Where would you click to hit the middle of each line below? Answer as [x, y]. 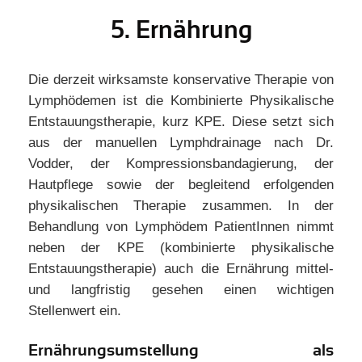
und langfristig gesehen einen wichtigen [181, 290]
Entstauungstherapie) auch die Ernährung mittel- [181, 269]
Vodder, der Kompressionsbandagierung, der [181, 164]
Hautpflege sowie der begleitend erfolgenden [181, 185]
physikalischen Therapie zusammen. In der [181, 206]
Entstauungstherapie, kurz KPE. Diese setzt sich [181, 122]
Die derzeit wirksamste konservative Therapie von [181, 80]
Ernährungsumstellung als [181, 350]
